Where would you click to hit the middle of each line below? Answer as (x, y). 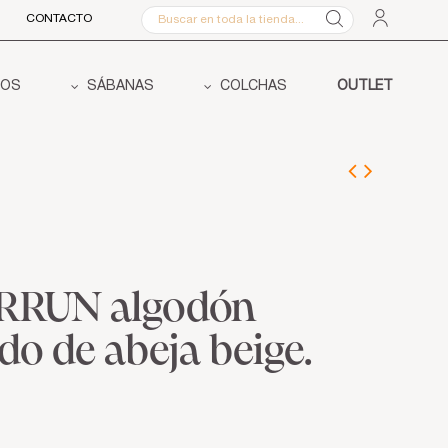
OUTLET (365, 87)
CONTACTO (58, 19)
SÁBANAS (118, 87)
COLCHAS (251, 87)
